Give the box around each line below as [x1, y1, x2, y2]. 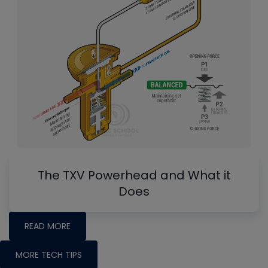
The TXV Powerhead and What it [37, 167, 231, 184]
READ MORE [25, 220, 71, 233]
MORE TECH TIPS [16, 249, 82, 261]
